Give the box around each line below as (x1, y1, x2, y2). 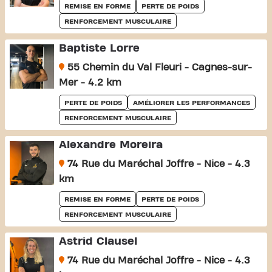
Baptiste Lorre (58, 42, 140, 54)
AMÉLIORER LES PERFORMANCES (132, 99, 250, 106)
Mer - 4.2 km (58, 78, 121, 87)
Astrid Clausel (58, 236, 137, 247)
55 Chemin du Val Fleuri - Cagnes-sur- (64, 63, 252, 72)
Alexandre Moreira (58, 139, 163, 151)
